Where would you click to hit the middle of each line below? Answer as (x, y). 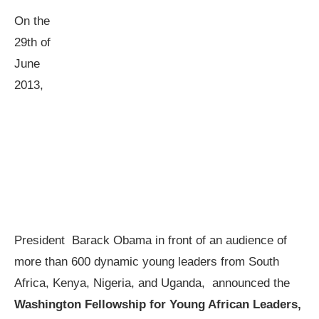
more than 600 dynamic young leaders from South (147, 262)
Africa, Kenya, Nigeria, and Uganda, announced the (152, 283)
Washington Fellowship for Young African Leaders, (158, 304)
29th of (32, 42)
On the (32, 21)
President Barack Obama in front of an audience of (151, 240)
